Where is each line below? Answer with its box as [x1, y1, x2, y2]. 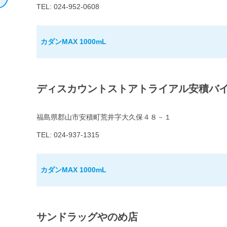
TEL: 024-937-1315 [36, 131, 99, 139]
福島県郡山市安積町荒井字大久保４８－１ [36, 113, 171, 122]
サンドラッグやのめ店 [36, 211, 138, 223]
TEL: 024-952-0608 [36, 3, 99, 11]
